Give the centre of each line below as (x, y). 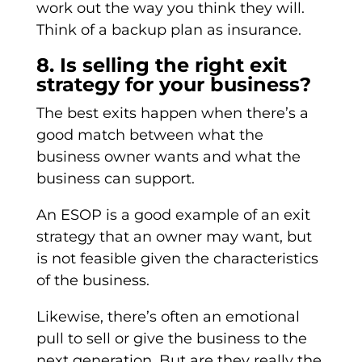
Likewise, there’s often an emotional (168, 317)
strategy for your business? (173, 85)
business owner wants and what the (168, 157)
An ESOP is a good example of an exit (173, 215)
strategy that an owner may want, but (174, 237)
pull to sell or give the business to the (171, 339)
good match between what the (149, 135)
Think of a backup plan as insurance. (168, 30)
